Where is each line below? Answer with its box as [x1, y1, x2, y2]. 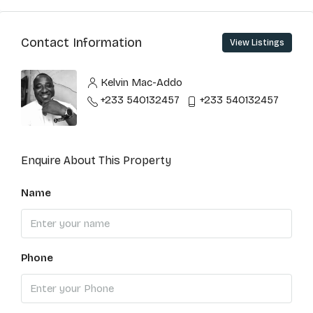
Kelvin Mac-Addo [101, 76, 182, 89]
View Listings [230, 38, 284, 48]
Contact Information [21, 34, 142, 50]
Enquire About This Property [21, 154, 171, 167]
